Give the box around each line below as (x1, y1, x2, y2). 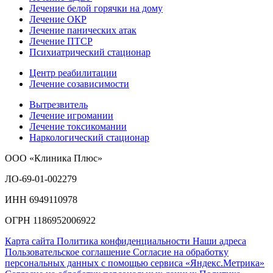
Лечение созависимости (29, 78, 129, 89)
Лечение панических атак (29, 24, 136, 35)
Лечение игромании (29, 110, 113, 121)
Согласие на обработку (133, 246, 229, 257)
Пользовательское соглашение (5, 246, 133, 257)
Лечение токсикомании (29, 121, 127, 132)
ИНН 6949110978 (5, 194, 77, 205)
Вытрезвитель (29, 99, 88, 110)
